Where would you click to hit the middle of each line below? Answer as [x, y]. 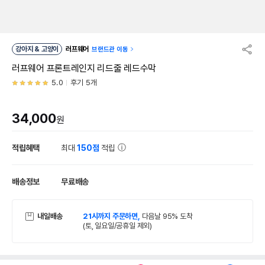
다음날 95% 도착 [167, 216]
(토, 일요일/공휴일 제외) [118, 226]
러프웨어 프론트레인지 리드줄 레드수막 [84, 68]
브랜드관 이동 [110, 49]
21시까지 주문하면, [112, 216]
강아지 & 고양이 [47, 49]
